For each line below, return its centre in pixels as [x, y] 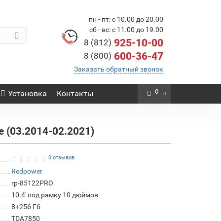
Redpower [27, 171]
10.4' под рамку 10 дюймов [55, 195]
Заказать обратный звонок [119, 69]
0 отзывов [61, 157]
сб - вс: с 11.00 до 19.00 [126, 30]
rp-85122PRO [32, 183]
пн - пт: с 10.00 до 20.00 [126, 19]
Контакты [75, 93]
